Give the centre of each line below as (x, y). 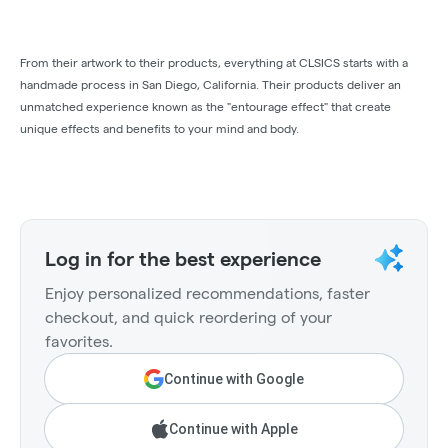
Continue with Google (234, 379)
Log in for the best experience (183, 259)
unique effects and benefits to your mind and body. (159, 129)
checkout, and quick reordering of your (188, 318)
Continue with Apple (233, 429)
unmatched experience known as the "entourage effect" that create (205, 107)
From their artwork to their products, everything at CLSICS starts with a (214, 63)
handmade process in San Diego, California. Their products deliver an (210, 85)
